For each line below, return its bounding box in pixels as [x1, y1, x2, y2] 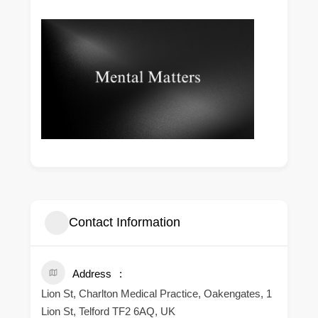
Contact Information [69, 215, 180, 230]
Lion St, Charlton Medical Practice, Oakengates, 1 [41, 287, 272, 300]
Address [72, 267, 111, 280]
